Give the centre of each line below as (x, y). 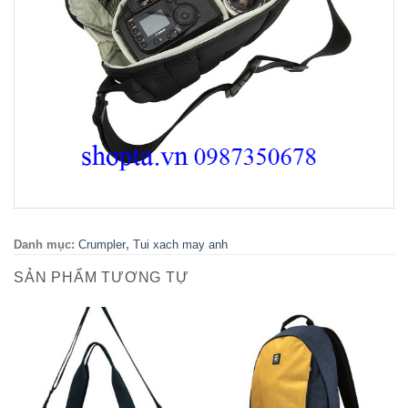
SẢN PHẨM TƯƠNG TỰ (102, 277)
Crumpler (102, 244)
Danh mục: (46, 244)
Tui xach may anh (180, 244)
